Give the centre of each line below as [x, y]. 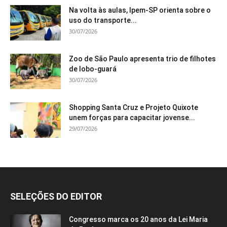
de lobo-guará [93, 69]
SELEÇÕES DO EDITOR [56, 197]
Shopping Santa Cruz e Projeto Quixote [134, 108]
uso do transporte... [103, 21]
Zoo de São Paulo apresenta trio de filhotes [142, 59]
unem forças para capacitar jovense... [132, 118]
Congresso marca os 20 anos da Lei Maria [138, 220]
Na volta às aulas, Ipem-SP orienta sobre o [140, 10]
